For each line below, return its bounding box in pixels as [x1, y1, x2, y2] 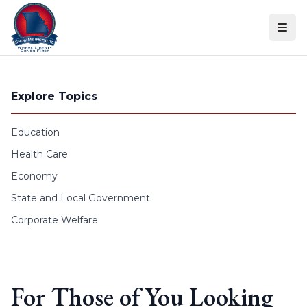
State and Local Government [11, 192, 150, 204]
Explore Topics [11, 90, 97, 103]
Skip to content [5, 7, 90, 20]
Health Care [11, 148, 68, 160]
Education [11, 126, 60, 138]
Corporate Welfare [11, 214, 98, 226]
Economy [11, 170, 58, 182]
